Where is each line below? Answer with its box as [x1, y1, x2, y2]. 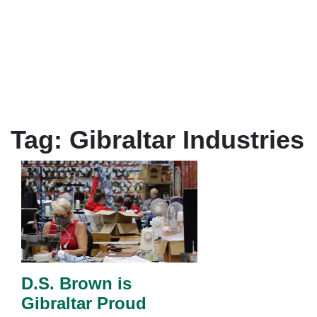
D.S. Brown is [21, 274, 132, 294]
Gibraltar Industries [69, 126, 304, 154]
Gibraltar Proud [21, 294, 146, 313]
